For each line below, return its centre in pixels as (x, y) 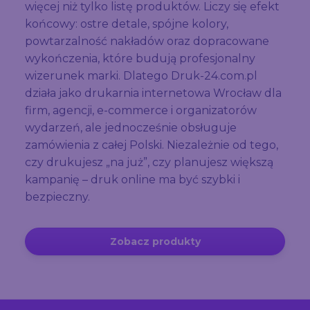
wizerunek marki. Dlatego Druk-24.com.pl (141, 75)
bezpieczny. (57, 197)
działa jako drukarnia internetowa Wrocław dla (153, 93)
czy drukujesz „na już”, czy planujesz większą (149, 162)
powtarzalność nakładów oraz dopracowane (147, 41)
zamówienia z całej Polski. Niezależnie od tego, (152, 145)
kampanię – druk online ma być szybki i (133, 179)
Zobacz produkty (155, 241)
